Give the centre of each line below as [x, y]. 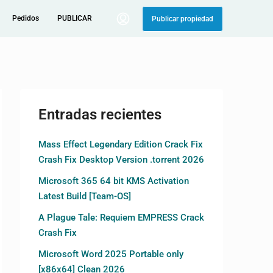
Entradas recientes [100, 115]
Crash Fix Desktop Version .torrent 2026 [121, 160]
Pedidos [26, 18]
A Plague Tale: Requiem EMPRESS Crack [121, 218]
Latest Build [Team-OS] [85, 196]
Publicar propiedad [183, 19]
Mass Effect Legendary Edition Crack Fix [121, 144]
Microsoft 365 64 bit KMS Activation [114, 181]
